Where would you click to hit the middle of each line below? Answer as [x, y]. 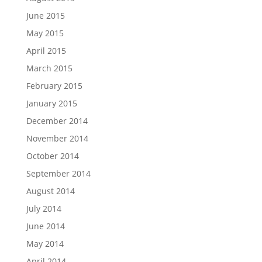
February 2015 [54, 85]
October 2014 [52, 156]
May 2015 [45, 33]
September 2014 [58, 173]
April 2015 [46, 50]
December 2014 [57, 120]
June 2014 [45, 226]
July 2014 [44, 208]
